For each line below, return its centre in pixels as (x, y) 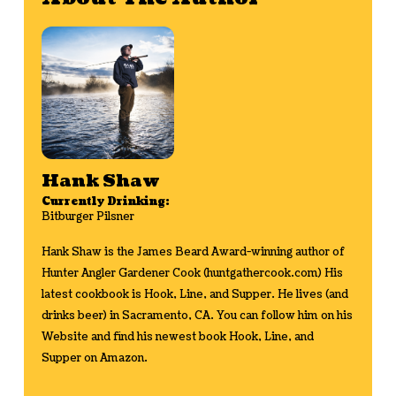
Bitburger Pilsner (88, 217)
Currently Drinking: (105, 202)
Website (65, 337)
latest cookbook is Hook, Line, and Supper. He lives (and (194, 294)
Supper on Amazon (92, 358)
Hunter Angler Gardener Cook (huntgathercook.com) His (192, 273)
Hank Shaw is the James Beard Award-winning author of (193, 252)
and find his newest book (158, 337)
